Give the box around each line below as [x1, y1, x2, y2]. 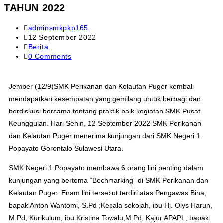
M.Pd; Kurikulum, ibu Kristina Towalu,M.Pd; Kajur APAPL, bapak [9, 214, 209, 222]
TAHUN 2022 [4, 2, 65, 14]
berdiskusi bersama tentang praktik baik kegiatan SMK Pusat [9, 107, 200, 115]
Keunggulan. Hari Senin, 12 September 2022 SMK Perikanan [9, 119, 201, 128]
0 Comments [28, 52, 72, 61]
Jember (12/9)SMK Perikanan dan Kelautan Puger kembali [9, 82, 194, 91]
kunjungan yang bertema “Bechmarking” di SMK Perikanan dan [9, 176, 208, 185]
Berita [28, 43, 49, 51]
